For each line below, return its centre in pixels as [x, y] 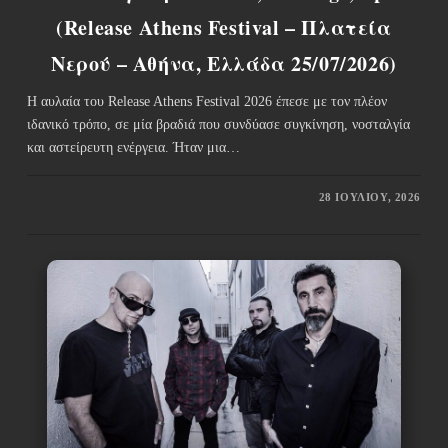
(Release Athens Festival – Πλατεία [224, 27]
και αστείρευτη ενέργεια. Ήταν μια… [133, 147]
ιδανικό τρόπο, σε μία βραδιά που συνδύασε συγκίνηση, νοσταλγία [218, 124]
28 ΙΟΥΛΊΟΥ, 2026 [370, 196]
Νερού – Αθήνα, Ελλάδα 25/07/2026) [224, 63]
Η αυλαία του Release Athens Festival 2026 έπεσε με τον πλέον [206, 101]
